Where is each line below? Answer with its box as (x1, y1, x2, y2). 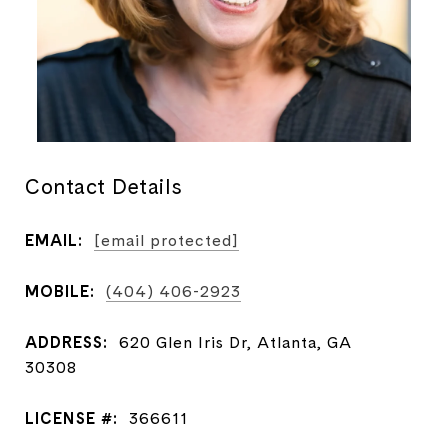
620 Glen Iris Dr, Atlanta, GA (119, 330, 352, 353)
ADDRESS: (25, 330, 108, 353)
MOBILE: (25, 279, 95, 302)
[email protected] (94, 228, 239, 251)
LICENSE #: (25, 406, 118, 429)
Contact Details (25, 171, 183, 201)
